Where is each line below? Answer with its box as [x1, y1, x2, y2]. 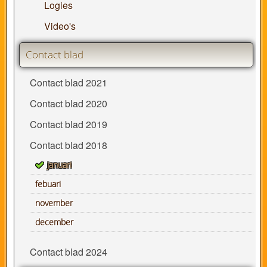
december [35, 216, 73, 228]
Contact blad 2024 [29, 245, 107, 259]
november [35, 197, 73, 209]
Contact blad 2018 [29, 138, 107, 153]
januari [46, 159, 72, 171]
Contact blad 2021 [29, 76, 107, 90]
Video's [44, 19, 76, 33]
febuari [35, 178, 61, 190]
